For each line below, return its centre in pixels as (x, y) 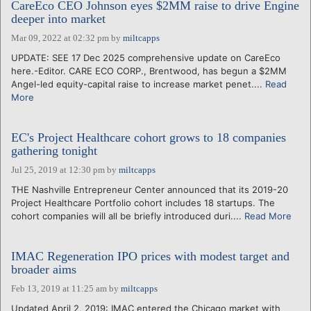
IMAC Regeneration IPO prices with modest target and (150, 256)
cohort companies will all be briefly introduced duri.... (128, 216)
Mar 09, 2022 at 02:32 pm (60, 37)
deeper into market (58, 18)
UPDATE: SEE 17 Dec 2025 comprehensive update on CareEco (146, 57)
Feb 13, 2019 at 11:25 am (59, 288)
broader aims (44, 269)
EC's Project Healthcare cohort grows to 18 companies (149, 137)
